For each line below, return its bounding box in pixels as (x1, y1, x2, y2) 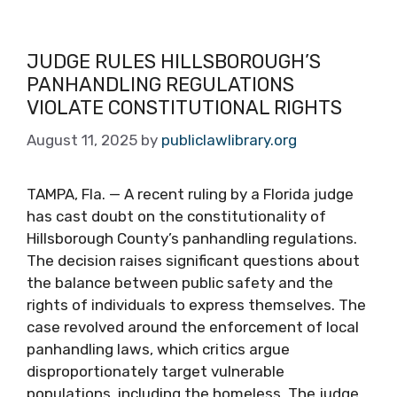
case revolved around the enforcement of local (27, 318, 359, 336)
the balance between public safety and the (27, 274, 333, 292)
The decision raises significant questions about (27, 252, 360, 269)
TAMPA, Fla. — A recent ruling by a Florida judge (27, 185, 354, 203)
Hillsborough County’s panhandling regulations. (27, 230, 357, 247)
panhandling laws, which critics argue (27, 340, 290, 358)
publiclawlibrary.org (161, 131, 297, 149)
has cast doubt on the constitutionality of (27, 207, 326, 225)
